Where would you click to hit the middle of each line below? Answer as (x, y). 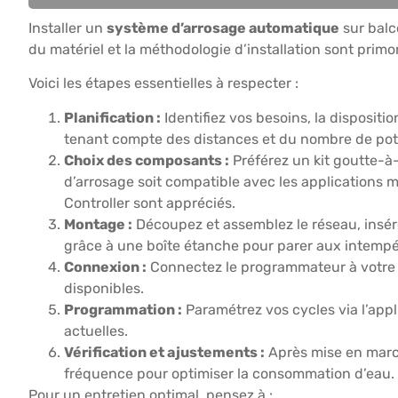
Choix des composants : (147, 160)
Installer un (68, 28)
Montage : (98, 224)
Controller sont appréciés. (150, 203)
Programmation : (123, 309)
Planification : (112, 117)
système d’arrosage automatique (223, 28)
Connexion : (105, 267)
